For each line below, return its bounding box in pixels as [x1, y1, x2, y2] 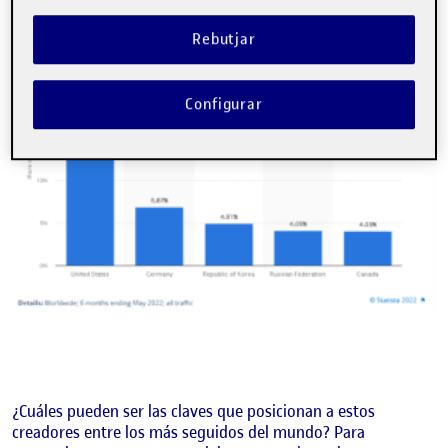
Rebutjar [192, 29, 256, 50]
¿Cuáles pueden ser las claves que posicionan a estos [12, 399, 375, 422]
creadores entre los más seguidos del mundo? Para [12, 420, 365, 443]
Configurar [185, 94, 263, 115]
